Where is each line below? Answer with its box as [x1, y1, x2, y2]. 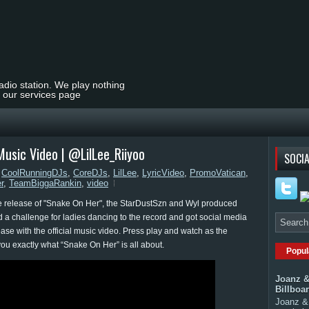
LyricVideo [142, 168, 184, 178]
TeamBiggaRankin [9, 178, 81, 188]
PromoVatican [190, 168, 246, 178]
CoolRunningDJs [1, 168, 68, 178]
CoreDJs [73, 168, 108, 178]
